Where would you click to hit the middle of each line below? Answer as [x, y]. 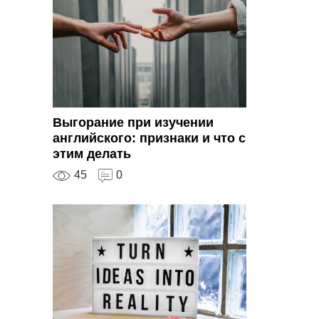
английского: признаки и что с [149, 138]
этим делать [92, 154]
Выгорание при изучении [133, 123]
